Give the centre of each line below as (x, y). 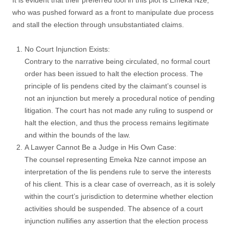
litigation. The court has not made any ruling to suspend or (119, 110)
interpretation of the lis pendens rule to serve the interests (118, 172)
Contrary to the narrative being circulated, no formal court (117, 61)
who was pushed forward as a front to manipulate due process (113, 12)
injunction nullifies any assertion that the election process (116, 221)
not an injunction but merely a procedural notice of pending (120, 98)
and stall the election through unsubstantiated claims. (98, 25)
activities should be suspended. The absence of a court (114, 209)
